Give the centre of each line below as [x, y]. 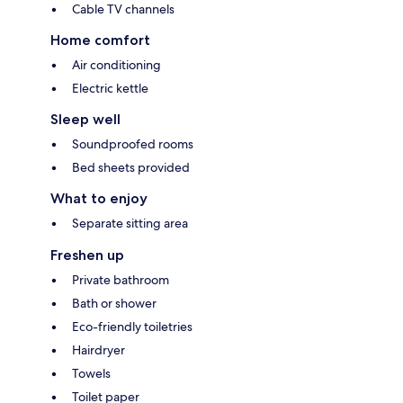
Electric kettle [110, 88]
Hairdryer [99, 349]
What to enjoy [99, 198]
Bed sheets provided [131, 167]
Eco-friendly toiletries [132, 326]
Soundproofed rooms [133, 143]
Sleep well [85, 119]
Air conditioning [116, 64]
